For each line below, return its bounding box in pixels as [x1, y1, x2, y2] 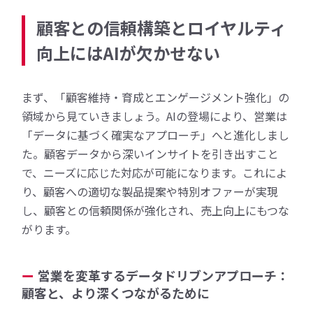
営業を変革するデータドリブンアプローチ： [38, 265, 290, 284]
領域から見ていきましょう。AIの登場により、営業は [22, 107, 288, 124]
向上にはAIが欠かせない [36, 40, 221, 65]
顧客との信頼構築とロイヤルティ [36, 15, 287, 40]
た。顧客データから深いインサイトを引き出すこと [22, 145, 279, 162]
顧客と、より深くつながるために [22, 283, 210, 302]
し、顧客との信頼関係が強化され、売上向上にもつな [22, 201, 290, 219]
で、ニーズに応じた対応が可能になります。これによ [22, 163, 288, 181]
